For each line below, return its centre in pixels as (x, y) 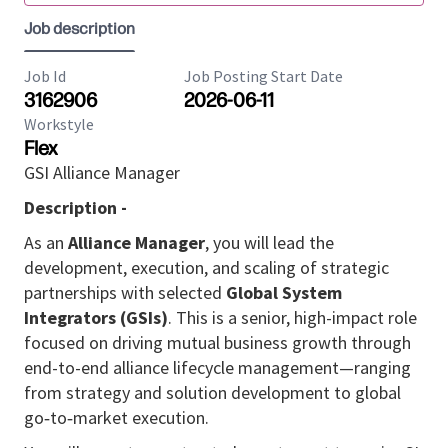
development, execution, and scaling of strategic (206, 267)
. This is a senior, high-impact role (292, 317)
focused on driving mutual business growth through (217, 342)
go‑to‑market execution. (116, 417)
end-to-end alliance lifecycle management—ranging (217, 367)
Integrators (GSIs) (96, 317)
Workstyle (59, 124)
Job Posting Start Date (263, 76)
